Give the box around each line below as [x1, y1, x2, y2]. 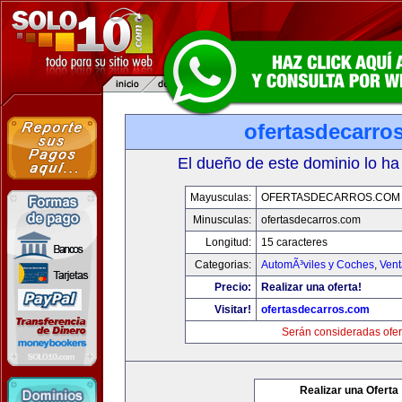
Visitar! [214, 303, 251, 316]
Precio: [214, 281, 251, 293]
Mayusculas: [189, 191, 251, 204]
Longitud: [205, 236, 251, 249]
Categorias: [194, 258, 251, 271]
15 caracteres [260, 236, 328, 249]
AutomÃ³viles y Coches [260, 258, 374, 271]
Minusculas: [192, 214, 251, 226]
